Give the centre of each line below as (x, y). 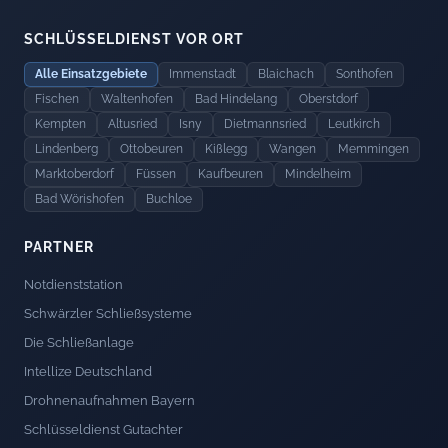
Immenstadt (202, 73)
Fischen (57, 98)
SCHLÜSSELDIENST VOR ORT (134, 38)
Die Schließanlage (79, 342)
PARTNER (59, 246)
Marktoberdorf (74, 173)
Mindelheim (318, 173)
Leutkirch (354, 123)
